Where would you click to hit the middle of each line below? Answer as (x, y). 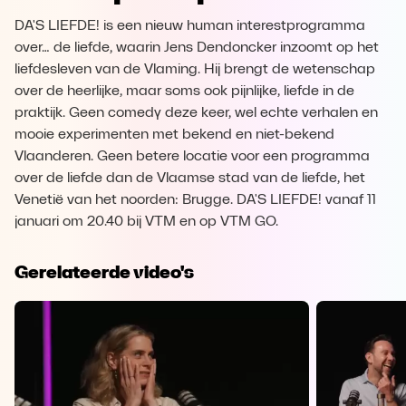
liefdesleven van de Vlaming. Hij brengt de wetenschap (195, 70)
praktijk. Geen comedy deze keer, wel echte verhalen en (196, 113)
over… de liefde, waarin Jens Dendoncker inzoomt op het (197, 48)
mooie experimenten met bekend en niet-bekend (174, 135)
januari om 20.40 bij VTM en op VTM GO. (146, 222)
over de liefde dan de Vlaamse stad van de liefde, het (190, 179)
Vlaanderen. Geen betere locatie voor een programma (192, 157)
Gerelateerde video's (104, 272)
